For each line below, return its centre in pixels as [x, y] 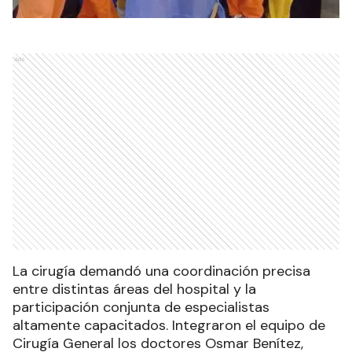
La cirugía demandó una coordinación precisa [161, 271]
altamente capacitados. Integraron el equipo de [169, 326]
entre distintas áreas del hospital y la [134, 290]
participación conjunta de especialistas [141, 308]
